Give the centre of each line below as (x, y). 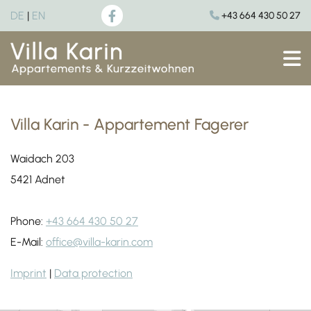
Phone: (28, 221)
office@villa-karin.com (99, 242)
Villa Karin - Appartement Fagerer (129, 125)
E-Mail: (28, 242)
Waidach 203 (42, 159)
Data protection (93, 274)
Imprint (28, 274)
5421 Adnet (38, 180)
